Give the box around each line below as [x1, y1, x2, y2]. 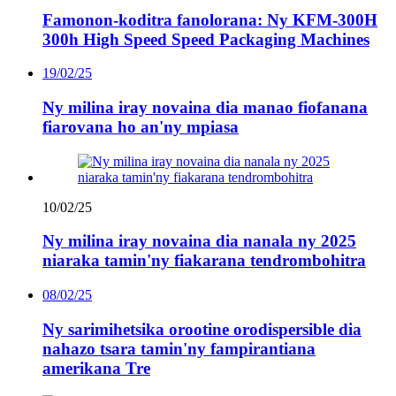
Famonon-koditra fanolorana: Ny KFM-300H [42, 10, 377, 29]
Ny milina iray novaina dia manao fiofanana [42, 98, 368, 117]
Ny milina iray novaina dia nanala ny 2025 [42, 232, 356, 251]
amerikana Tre [42, 358, 150, 377]
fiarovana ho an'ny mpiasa [42, 118, 239, 136]
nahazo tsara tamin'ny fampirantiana [42, 339, 316, 358]
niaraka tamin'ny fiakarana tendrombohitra [42, 251, 366, 270]
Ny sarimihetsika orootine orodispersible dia [42, 319, 362, 339]
